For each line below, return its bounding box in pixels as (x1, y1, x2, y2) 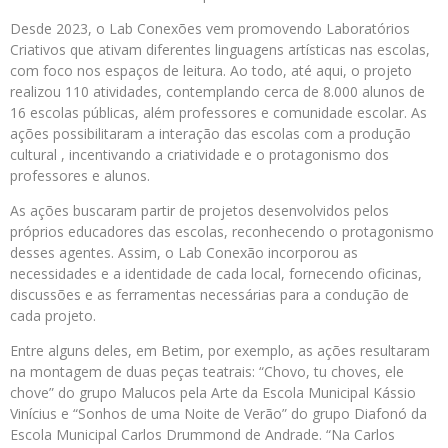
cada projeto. (10, 306, 96, 326)
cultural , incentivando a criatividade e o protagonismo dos (10, 145, 389, 165)
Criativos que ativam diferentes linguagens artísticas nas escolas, (10, 40, 430, 60)
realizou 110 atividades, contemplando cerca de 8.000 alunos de (10, 82, 425, 102)
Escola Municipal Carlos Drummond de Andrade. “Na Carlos (10, 425, 395, 445)
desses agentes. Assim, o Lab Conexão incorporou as (10, 243, 358, 263)
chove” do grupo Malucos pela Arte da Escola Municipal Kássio (10, 383, 416, 403)
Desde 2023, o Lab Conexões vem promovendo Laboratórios (10, 19, 410, 39)
